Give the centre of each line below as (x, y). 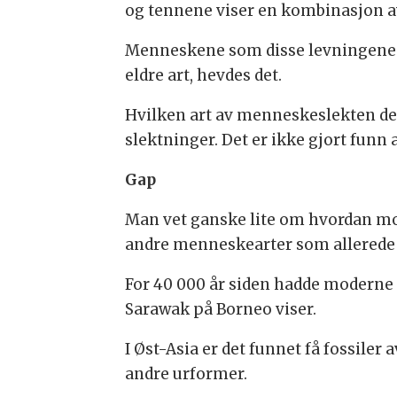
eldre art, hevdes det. (203, 76)
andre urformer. (186, 374)
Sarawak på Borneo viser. (220, 310)
